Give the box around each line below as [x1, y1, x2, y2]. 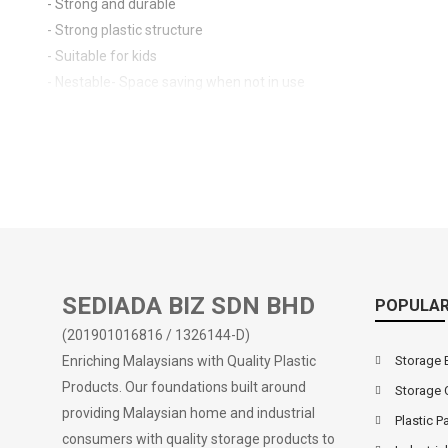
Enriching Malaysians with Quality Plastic [62, 353, 317, 369]
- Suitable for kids [47, 48, 158, 64]
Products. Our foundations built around [62, 379, 307, 395]
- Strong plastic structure [47, 22, 204, 38]
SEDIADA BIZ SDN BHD [62, 292, 316, 320]
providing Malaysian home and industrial [62, 405, 316, 421]
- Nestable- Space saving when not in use [47, 74, 306, 90]
